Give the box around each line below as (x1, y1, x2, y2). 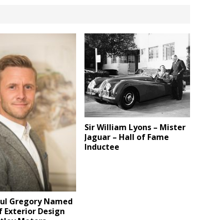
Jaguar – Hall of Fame (84, 131, 169, 142)
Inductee (84, 141, 120, 152)
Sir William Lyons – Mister (84, 121, 186, 133)
